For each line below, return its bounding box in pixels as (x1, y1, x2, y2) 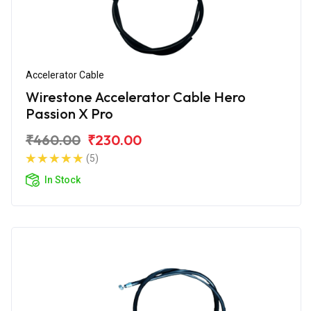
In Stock (44, 174, 81, 185)
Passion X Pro (26, 104, 113, 122)
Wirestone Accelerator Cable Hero (26, 87, 246, 106)
